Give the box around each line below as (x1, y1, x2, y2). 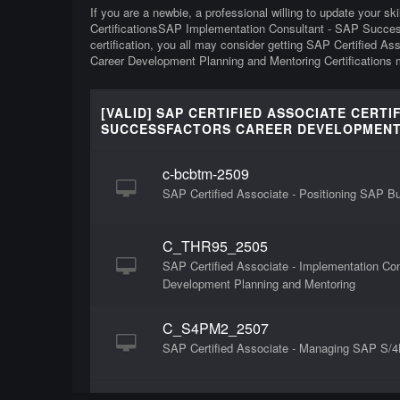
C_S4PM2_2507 (162, 318, 269, 339)
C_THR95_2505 (162, 236, 268, 257)
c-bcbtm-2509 (162, 163, 249, 185)
